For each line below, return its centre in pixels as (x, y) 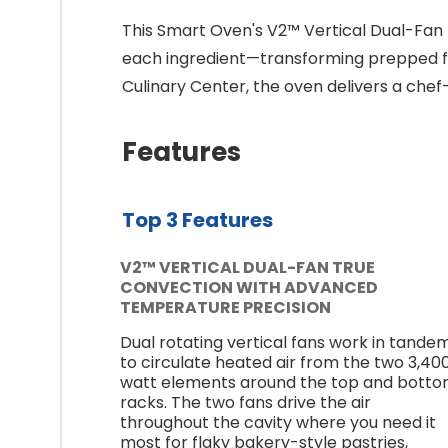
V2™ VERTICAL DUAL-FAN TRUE (247, 267)
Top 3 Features (197, 220)
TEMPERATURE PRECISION (225, 307)
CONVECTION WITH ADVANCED (249, 287)
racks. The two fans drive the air (245, 402)
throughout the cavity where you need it (278, 422)
